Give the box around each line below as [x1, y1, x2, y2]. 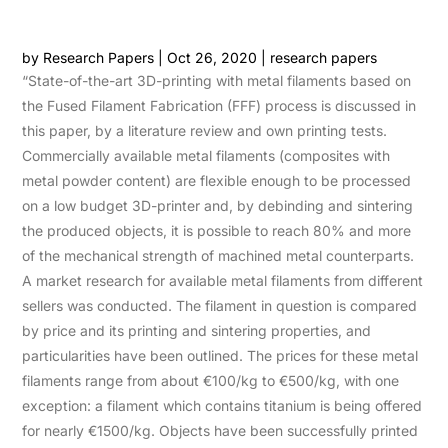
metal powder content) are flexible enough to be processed [22, 172, 412, 189]
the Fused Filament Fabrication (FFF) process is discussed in [22, 97, 417, 114]
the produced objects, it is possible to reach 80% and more [22, 222, 412, 239]
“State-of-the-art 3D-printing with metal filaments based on [22, 72, 412, 89]
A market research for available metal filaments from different [22, 272, 424, 289]
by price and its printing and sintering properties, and [22, 322, 372, 339]
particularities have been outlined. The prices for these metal [22, 347, 419, 364]
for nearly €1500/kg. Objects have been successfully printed [22, 422, 419, 439]
